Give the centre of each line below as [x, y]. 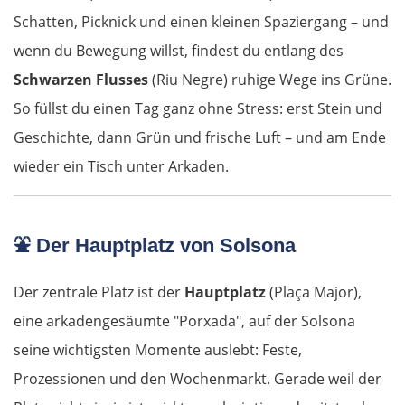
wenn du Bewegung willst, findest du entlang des [179, 51]
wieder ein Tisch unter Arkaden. [121, 167]
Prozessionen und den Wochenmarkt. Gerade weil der [198, 379]
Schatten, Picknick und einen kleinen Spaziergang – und [201, 22]
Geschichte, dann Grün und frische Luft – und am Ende [200, 138]
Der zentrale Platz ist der [99, 292]
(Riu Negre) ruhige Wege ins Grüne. [270, 80]
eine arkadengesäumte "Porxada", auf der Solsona [184, 321]
